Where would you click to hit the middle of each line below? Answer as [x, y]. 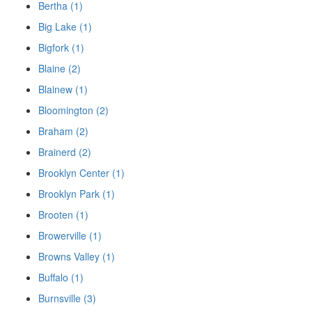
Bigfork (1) [61, 47]
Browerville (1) [70, 235]
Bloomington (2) [73, 110]
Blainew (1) [63, 89]
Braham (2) [63, 131]
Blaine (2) [60, 68]
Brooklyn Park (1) [77, 193]
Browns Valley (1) [77, 256]
